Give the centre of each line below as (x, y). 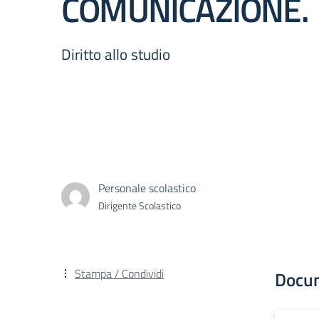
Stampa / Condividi (119, 273)
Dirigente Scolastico (140, 205)
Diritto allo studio (116, 54)
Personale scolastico (147, 188)
